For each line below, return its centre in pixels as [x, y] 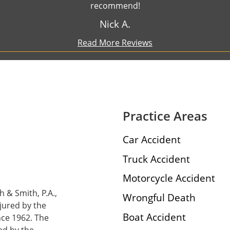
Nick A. [115, 24]
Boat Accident [154, 217]
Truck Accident [156, 159]
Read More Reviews [115, 43]
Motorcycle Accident [169, 178]
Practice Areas [165, 116]
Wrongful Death [159, 197]
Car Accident [152, 140]
